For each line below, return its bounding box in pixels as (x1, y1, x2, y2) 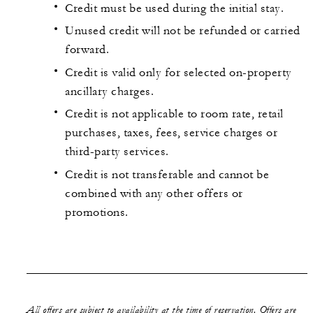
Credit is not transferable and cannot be (65, 167, 269, 182)
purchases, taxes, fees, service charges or (65, 126, 277, 140)
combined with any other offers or (65, 186, 243, 201)
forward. (65, 43, 109, 57)
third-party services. (65, 145, 169, 159)
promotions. (65, 205, 129, 219)
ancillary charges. (65, 84, 154, 99)
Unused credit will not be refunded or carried (65, 24, 300, 38)
